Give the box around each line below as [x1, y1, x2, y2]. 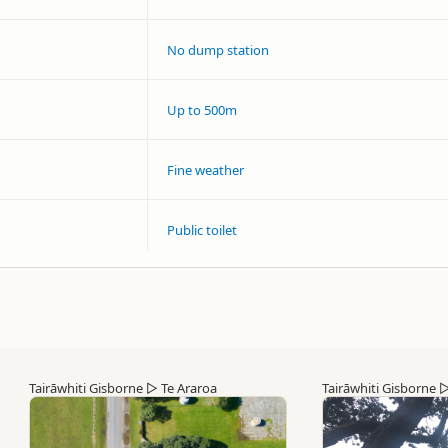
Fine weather [167, 160, 244, 179]
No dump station [167, 40, 269, 59]
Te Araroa [161, 378, 217, 397]
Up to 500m [167, 100, 237, 119]
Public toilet [167, 220, 237, 239]
